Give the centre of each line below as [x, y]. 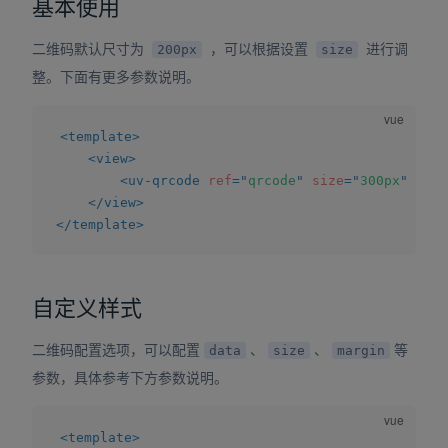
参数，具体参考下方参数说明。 [130, 376]
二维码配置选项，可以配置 [116, 348]
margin [361, 350]
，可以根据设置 [259, 48]
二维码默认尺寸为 [90, 48]
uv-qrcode [164, 181]
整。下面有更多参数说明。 [116, 76]
